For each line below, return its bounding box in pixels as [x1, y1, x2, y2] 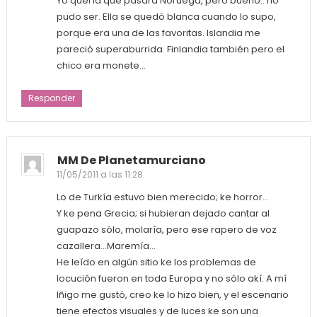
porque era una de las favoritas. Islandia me [56, 25, 260, 40]
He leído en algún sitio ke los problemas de [56, 255, 256, 269]
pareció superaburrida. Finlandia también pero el [56, 42, 284, 56]
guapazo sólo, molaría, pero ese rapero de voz [56, 222, 277, 236]
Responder [28, 91, 75, 104]
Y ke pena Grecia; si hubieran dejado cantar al [56, 206, 270, 220]
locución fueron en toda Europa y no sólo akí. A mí [56, 271, 287, 285]
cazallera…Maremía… [56, 238, 156, 253]
